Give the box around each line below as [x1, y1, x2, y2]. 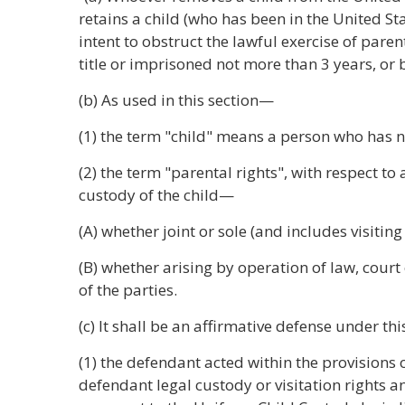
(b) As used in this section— [79, 89, 274, 110]
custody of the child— [79, 184, 234, 205]
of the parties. [79, 279, 177, 300]
